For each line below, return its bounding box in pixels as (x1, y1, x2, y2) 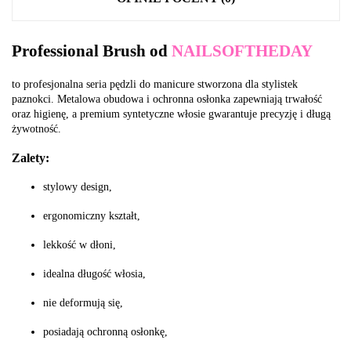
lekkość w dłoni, (43, 239, 116, 251)
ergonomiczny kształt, (43, 210, 140, 223)
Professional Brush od (12, 42, 172, 61)
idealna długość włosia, (43, 268, 146, 280)
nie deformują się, (43, 297, 123, 309)
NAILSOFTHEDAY (172, 42, 313, 61)
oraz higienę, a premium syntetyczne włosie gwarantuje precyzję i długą (12, 107, 331, 120)
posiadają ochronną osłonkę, (43, 326, 168, 338)
